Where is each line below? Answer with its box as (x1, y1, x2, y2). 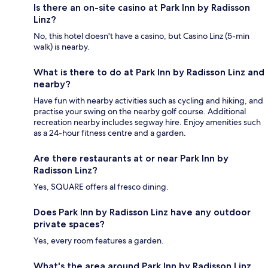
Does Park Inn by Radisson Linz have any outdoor (33, 206, 251, 218)
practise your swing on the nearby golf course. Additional (33, 106, 246, 117)
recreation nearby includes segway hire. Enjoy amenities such (33, 117, 261, 128)
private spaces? (33, 218, 105, 230)
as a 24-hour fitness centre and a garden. (33, 127, 186, 139)
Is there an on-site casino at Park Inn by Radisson (33, 2, 250, 14)
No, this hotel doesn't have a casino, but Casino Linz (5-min (33, 31, 249, 42)
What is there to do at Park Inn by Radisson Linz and (33, 66, 264, 78)
